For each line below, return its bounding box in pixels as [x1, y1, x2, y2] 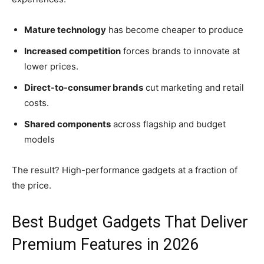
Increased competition [24, 45, 121, 57]
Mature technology [24, 24, 106, 35]
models [24, 133, 55, 145]
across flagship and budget [111, 118, 226, 130]
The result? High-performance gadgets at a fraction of [12, 164, 237, 176]
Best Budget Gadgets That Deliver [12, 212, 248, 232]
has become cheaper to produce [106, 24, 243, 35]
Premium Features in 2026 [12, 235, 199, 254]
